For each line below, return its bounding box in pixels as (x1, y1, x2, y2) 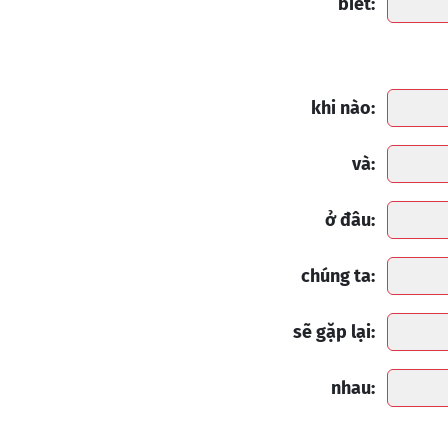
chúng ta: (301, 265, 375, 288)
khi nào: (311, 97, 375, 120)
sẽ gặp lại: (293, 321, 375, 344)
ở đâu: (325, 209, 375, 232)
